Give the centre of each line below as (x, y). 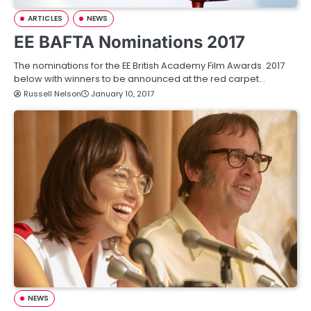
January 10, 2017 (123, 94)
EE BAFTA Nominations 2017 (129, 42)
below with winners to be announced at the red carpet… (140, 79)
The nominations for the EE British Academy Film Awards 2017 (149, 66)
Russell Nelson (52, 94)
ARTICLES (45, 18)
